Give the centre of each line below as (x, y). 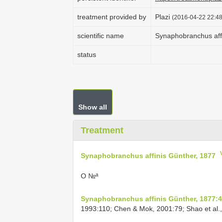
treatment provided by (112, 17)
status (87, 55)
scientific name (101, 36)
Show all (93, 107)
